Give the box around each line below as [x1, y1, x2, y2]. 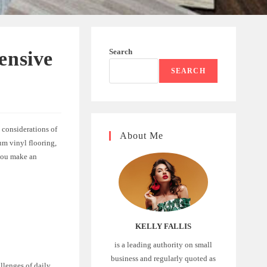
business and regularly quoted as [111, 254, 216, 263]
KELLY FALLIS [135, 222, 192, 231]
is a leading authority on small [114, 240, 213, 250]
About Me [119, 130, 163, 141]
